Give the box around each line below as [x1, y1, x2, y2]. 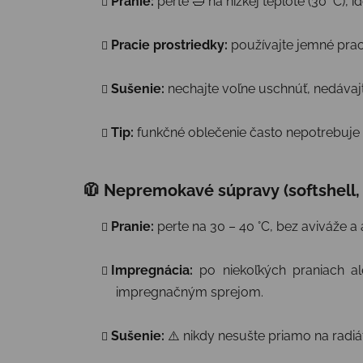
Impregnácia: [111, 263, 193, 279]
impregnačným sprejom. [116, 284, 263, 301]
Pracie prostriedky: [111, 37, 228, 53]
